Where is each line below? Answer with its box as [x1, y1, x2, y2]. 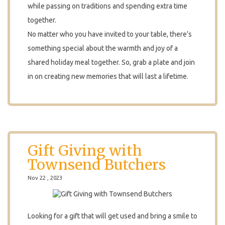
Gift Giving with [28, 141, 142, 160]
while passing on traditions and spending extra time [28, 2, 187, 10]
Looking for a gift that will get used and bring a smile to [28, 211, 197, 220]
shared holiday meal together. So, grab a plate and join [28, 58, 195, 66]
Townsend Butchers [28, 155, 166, 174]
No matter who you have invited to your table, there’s [28, 30, 192, 38]
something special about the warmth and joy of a [28, 44, 178, 52]
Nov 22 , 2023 [28, 174, 62, 181]
